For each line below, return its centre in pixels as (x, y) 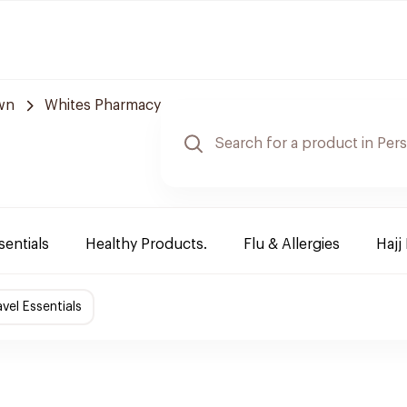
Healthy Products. (146, 244)
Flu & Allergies (292, 244)
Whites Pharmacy (103, 105)
